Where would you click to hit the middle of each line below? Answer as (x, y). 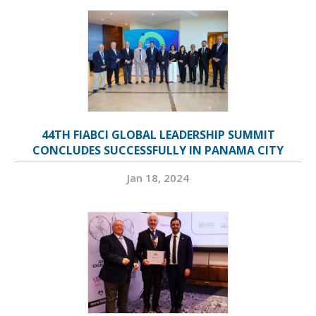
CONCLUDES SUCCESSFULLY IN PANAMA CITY (158, 151)
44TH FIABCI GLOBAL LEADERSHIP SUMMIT (158, 135)
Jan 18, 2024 (158, 178)
